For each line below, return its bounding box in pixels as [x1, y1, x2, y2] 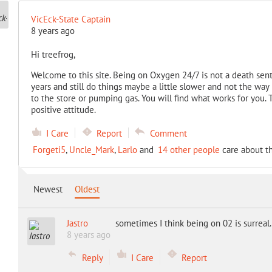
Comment [149, 127, 187, 139]
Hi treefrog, [30, 49, 75, 60]
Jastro [66, 217, 88, 229]
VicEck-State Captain [30, 13, 110, 25]
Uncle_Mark [69, 144, 114, 155]
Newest [33, 183, 63, 195]
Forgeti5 [32, 144, 66, 155]
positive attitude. [30, 104, 96, 115]
